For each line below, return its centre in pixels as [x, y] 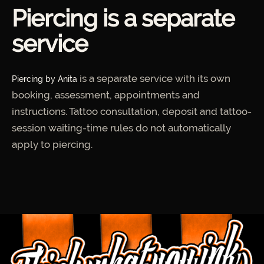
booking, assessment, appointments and [106, 95]
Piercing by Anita [44, 79]
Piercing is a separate [123, 18]
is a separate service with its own [154, 79]
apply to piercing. [52, 145]
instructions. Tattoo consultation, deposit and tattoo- [132, 112]
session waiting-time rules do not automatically [121, 128]
